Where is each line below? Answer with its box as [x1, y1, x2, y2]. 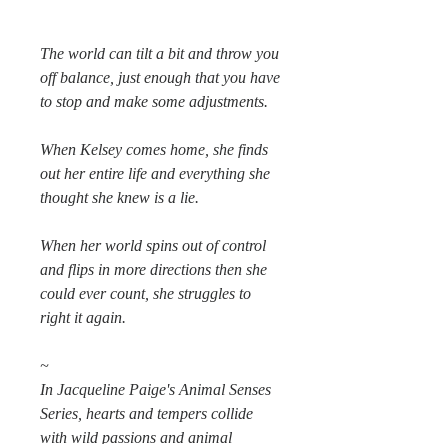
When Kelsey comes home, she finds [40, 141, 268, 158]
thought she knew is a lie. [40, 189, 199, 206]
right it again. [40, 309, 126, 326]
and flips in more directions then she [40, 261, 267, 278]
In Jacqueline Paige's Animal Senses [40, 381, 271, 398]
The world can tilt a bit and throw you [40, 45, 279, 62]
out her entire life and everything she [40, 165, 270, 182]
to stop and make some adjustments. [40, 93, 268, 110]
